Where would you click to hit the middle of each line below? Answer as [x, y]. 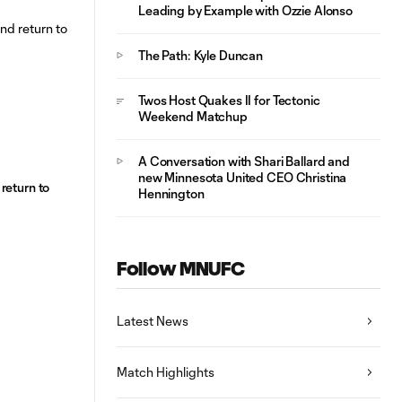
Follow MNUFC [181, 269]
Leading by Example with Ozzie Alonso [245, 10]
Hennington [171, 193]
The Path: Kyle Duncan [201, 55]
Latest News [153, 321]
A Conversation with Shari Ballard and [244, 161]
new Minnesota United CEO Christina [243, 177]
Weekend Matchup [193, 116]
